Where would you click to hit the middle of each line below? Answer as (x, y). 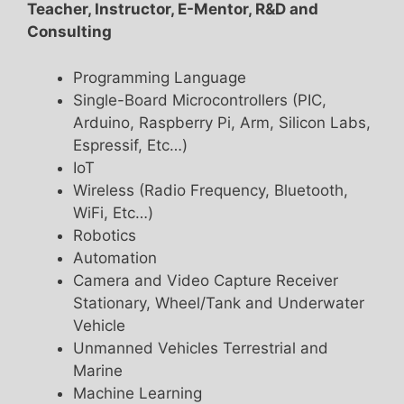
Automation (115, 257)
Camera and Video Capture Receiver (206, 280)
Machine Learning (138, 393)
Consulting (69, 32)
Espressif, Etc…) (130, 145)
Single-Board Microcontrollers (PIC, (200, 100)
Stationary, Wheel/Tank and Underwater (219, 303)
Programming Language (160, 77)
